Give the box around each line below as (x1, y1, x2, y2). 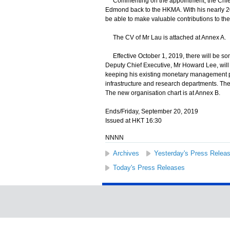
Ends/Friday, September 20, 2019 (105, 108, 198, 115)
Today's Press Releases (112, 164, 185, 171)
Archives (112, 149, 139, 157)
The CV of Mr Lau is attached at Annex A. (105, 34, 226, 41)
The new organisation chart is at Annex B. (105, 89, 220, 97)
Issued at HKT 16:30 (105, 117, 162, 124)
